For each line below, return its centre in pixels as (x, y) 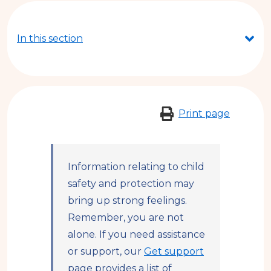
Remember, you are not (126, 218)
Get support (174, 252)
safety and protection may (131, 184)
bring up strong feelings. (127, 201)
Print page (204, 113)
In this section (50, 38)
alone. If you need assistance (136, 235)
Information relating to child (136, 167)
